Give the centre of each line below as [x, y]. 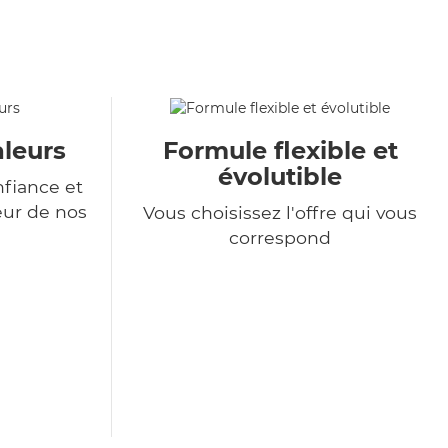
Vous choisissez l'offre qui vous [280, 213]
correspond [280, 238]
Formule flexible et [280, 151]
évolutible [280, 177]
